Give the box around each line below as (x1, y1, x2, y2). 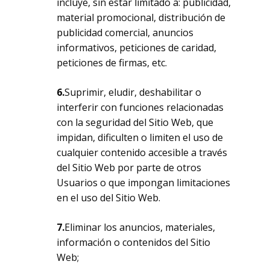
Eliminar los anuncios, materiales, (64, 221, 216, 234)
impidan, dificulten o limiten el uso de (57, 131, 224, 144)
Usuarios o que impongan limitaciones (57, 176, 231, 189)
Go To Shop (125, 2, 172, 14)
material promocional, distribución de (57, 11, 226, 24)
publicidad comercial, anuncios (57, 26, 194, 39)
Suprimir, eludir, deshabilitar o (64, 86, 202, 99)
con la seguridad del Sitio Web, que (57, 116, 214, 129)
